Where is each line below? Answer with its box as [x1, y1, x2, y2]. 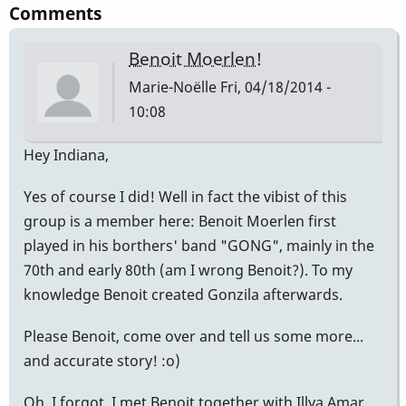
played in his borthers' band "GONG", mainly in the [24, 235, 374, 256]
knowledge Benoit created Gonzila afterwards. [24, 284, 343, 304]
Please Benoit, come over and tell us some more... [24, 326, 363, 347]
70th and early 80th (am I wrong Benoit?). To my [24, 259, 353, 280]
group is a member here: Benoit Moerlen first [24, 210, 336, 231]
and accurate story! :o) [24, 351, 180, 372]
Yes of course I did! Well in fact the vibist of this [24, 186, 347, 207]
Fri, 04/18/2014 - [217, 76, 331, 97]
